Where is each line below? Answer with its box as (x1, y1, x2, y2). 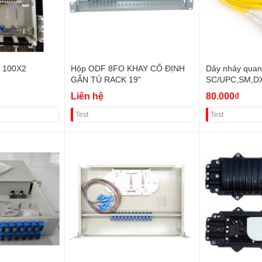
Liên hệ (70, 90, 104, 102)
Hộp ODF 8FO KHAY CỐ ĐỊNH (70, 63, 185, 74)
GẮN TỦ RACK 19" (70, 74, 141, 85)
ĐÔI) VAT (206, 85, 240, 96)
